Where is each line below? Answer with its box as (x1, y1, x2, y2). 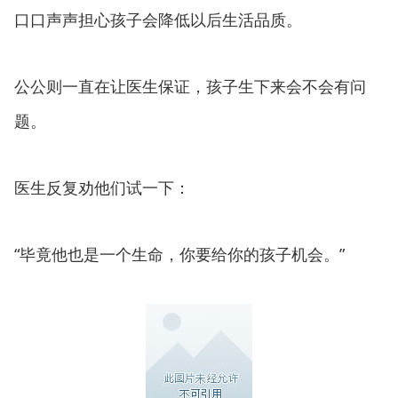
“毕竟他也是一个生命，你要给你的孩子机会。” (14, 243, 345, 265)
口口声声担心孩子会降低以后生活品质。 (14, 9, 302, 30)
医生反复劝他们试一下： (14, 177, 190, 198)
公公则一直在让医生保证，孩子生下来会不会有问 (14, 76, 366, 97)
